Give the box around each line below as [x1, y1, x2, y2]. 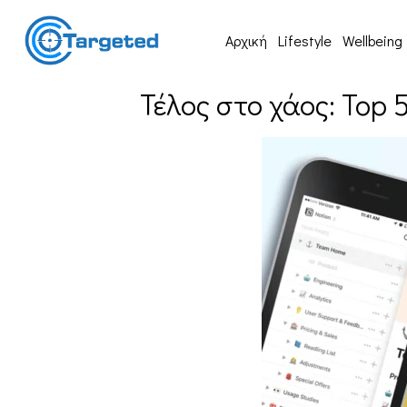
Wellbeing [342, 30, 403, 50]
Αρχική [225, 30, 268, 50]
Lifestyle [278, 30, 333, 50]
